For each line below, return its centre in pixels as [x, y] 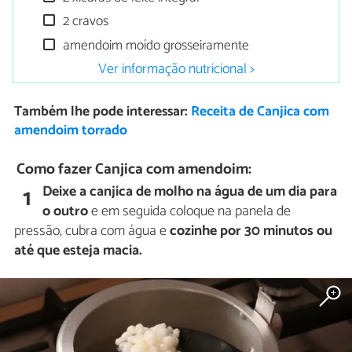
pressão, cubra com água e [92, 231]
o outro [66, 211]
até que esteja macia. [78, 250]
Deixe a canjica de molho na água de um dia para [190, 191]
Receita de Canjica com [260, 112]
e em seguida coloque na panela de [190, 211]
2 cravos [84, 22]
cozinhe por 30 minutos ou [251, 231]
